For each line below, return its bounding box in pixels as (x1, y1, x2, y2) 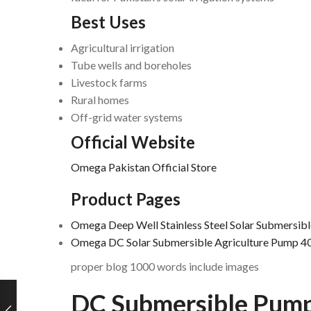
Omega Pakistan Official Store (71, 160, 217, 174)
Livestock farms (71, 75, 147, 89)
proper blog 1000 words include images (71, 260, 259, 274)
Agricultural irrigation (71, 40, 174, 54)
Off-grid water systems (71, 110, 183, 124)
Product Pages (71, 189, 180, 210)
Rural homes (71, 92, 129, 106)
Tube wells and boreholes (71, 58, 192, 72)
